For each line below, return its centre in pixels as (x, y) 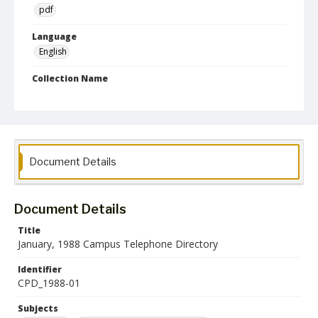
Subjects (38, 308)
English (53, 51)
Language (54, 37)
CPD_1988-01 (49, 283)
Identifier (40, 269)
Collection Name (70, 78)
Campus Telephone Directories (102, 93)
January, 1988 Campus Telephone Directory (118, 244)
